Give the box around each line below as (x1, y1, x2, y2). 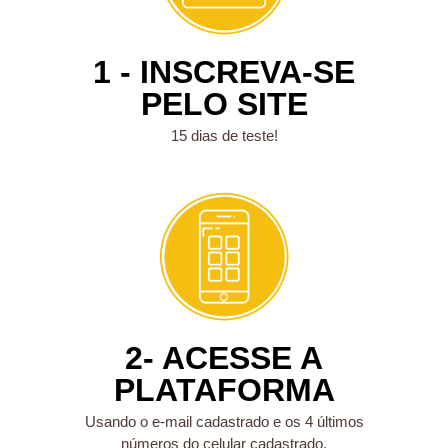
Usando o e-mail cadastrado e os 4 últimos (84, 413, 364, 431)
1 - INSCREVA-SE (93, 53, 355, 90)
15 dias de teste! (170, 126, 278, 144)
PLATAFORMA (113, 372, 335, 409)
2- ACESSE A (125, 340, 323, 377)
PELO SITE (140, 85, 308, 122)
